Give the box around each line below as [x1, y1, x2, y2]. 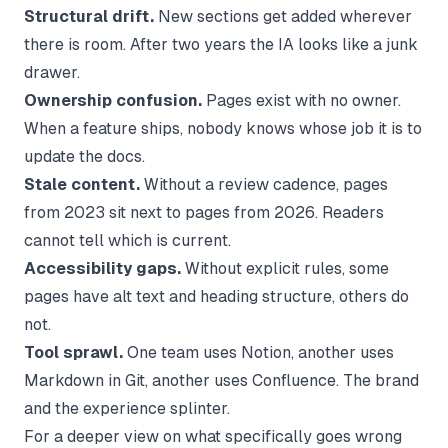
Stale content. [24, 174, 140, 194]
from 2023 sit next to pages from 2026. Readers [24, 202, 384, 222]
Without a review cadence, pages [140, 174, 388, 194]
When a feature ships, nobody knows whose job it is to [24, 118, 422, 138]
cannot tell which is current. [24, 230, 231, 250]
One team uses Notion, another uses [123, 342, 394, 362]
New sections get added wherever [154, 6, 412, 26]
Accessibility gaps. [24, 258, 181, 278]
